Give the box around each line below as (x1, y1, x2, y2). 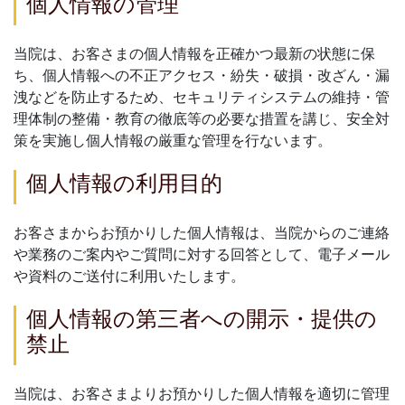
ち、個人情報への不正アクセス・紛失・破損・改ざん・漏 (14, 68, 390, 83)
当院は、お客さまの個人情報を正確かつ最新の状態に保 (14, 46, 375, 61)
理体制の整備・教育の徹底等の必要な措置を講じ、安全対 (14, 111, 390, 127)
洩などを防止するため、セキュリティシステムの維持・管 (14, 89, 390, 105)
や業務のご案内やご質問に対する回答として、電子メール (14, 247, 390, 262)
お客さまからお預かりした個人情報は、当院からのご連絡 (14, 225, 390, 240)
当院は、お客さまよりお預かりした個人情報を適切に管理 (14, 386, 390, 401)
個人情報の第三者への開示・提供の (26, 306, 377, 331)
